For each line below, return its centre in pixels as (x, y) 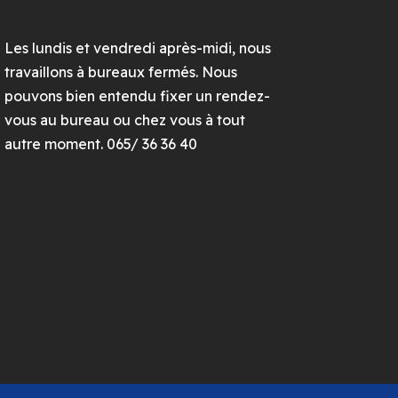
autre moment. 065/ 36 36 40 (101, 144)
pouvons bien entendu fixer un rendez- (137, 96)
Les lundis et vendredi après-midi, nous (138, 48)
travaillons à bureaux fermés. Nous (121, 72)
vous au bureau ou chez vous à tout (125, 120)
